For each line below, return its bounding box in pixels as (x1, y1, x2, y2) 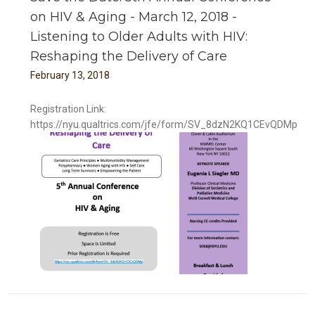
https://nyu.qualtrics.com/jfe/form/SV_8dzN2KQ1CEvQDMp (30, 118, 298, 130)
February (30, 69, 70, 81)
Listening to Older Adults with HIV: (30, 28, 248, 44)
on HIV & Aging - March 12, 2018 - (30, 8, 238, 25)
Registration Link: (30, 103, 107, 115)
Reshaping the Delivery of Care (30, 48, 228, 64)
